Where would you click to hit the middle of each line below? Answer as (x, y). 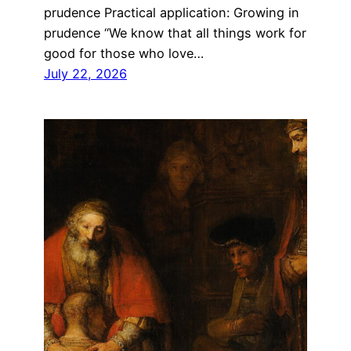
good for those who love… (124, 53)
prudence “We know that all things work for (175, 33)
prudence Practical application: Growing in (172, 12)
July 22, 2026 (85, 73)
